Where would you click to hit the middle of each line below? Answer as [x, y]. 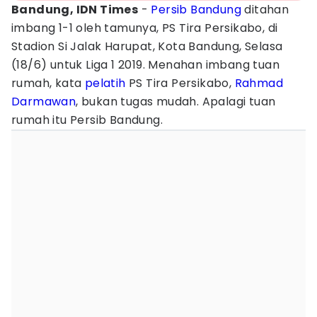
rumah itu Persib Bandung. [87, 120]
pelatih [105, 83]
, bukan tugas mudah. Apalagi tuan [176, 102]
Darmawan [44, 102]
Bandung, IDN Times [75, 10]
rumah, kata [48, 83]
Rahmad [259, 83]
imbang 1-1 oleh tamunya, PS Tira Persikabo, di [145, 28]
